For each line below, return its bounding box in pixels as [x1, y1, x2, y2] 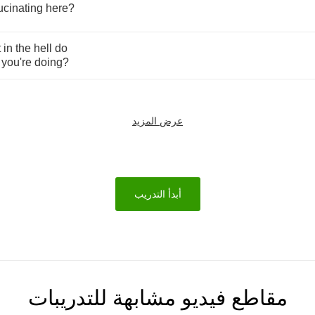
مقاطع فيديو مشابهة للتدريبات [27, 286, 288, 309]
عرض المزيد [132, 114, 183, 127]
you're [1, 56, 32, 68]
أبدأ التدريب [134, 188, 181, 200]
